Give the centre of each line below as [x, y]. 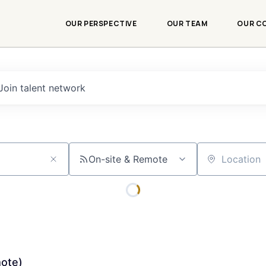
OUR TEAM [187, 23]
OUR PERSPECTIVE [101, 23]
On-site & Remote [128, 159]
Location [216, 164]
